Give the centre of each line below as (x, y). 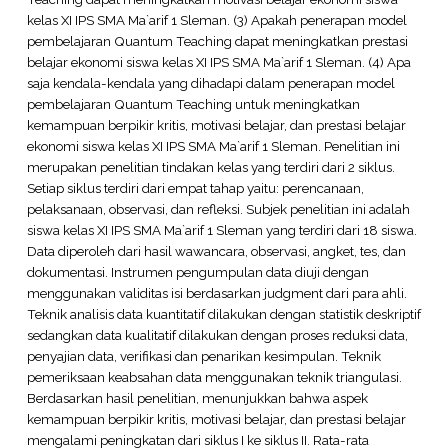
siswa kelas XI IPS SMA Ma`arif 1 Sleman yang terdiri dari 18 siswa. (221, 229)
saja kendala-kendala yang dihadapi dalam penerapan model (210, 82)
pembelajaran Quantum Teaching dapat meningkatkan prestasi (217, 40)
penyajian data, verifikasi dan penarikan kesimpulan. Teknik (203, 355)
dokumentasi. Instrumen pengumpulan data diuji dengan (197, 271)
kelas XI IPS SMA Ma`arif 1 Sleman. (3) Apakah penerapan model (216, 19)
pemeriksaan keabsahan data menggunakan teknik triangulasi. (214, 376)
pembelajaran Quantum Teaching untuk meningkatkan (193, 103)
